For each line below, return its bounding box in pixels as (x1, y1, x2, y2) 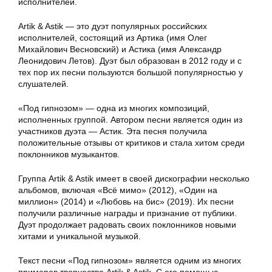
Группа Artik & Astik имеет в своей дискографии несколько (18, 174, 250, 184)
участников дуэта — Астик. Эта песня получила (18, 126, 207, 137)
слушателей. (18, 79, 69, 89)
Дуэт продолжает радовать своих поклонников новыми (18, 220, 236, 230)
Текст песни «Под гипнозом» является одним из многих (18, 256, 241, 266)
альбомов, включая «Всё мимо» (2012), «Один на (18, 185, 217, 195)
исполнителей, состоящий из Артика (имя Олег (18, 33, 207, 43)
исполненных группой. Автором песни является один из (18, 115, 242, 125)
